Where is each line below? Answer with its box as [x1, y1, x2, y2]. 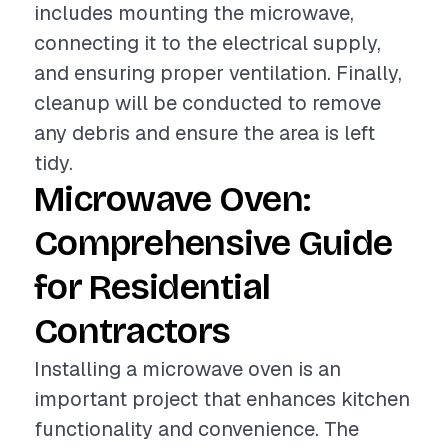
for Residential [34, 266, 271, 309]
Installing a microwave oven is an [34, 356, 341, 382]
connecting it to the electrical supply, [34, 30, 381, 56]
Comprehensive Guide [34, 222, 393, 265]
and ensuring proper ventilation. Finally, [34, 60, 402, 86]
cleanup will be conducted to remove [34, 90, 381, 116]
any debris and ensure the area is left [34, 120, 375, 146]
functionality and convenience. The [34, 416, 359, 442]
